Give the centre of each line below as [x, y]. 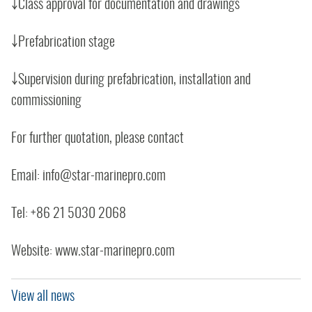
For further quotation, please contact [97, 139]
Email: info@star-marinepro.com [88, 176]
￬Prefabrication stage [63, 42]
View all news [43, 297]
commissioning [46, 101]
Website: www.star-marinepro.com [93, 251]
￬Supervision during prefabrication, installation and [131, 80]
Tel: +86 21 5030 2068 [69, 214]
